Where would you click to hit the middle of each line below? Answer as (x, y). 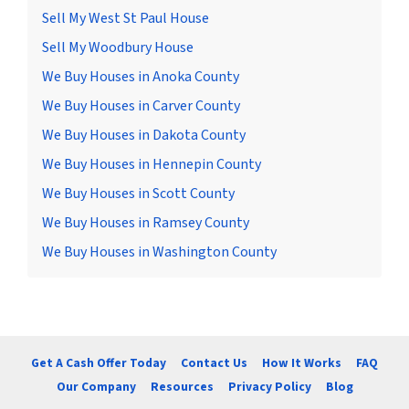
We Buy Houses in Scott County (138, 194)
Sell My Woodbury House (118, 48)
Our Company (96, 386)
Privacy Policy (269, 386)
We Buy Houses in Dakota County (144, 136)
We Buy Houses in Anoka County (141, 77)
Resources (182, 386)
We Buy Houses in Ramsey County (146, 223)
